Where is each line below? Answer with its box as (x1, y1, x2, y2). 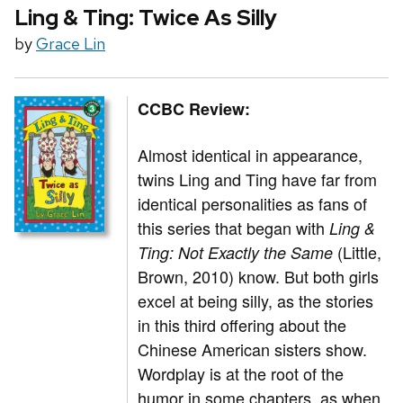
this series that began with (138, 216, 330, 240)
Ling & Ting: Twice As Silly (14, 4, 277, 32)
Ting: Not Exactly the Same (138, 241, 334, 264)
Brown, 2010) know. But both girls (138, 264, 380, 289)
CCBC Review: (138, 97, 251, 121)
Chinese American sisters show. (138, 337, 368, 362)
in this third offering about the (138, 313, 347, 337)
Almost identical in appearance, (138, 143, 363, 167)
